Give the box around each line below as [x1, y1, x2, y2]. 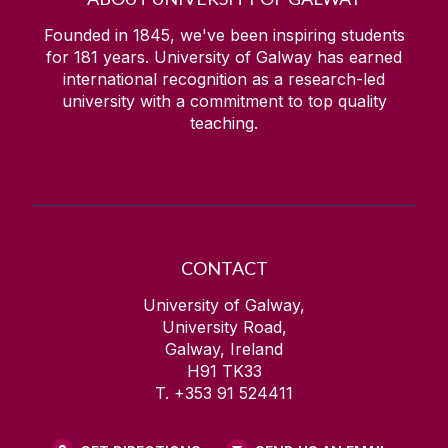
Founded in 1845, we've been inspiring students [43, 25, 405, 46]
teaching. [190, 113, 258, 134]
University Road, [161, 317, 287, 338]
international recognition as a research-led [63, 69, 385, 90]
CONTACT [180, 257, 268, 280]
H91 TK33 [186, 361, 262, 382]
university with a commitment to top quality [61, 91, 387, 112]
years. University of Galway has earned [98, 47, 402, 68]
